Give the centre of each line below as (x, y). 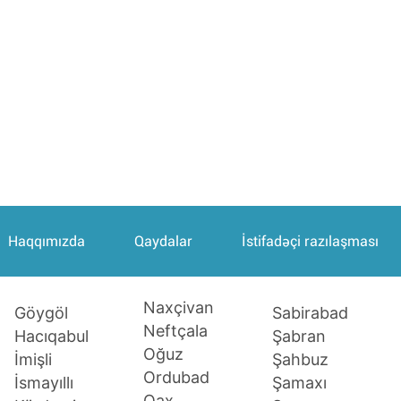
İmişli (33, 359)
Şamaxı (300, 382)
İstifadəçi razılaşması (310, 241)
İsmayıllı (43, 382)
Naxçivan (178, 307)
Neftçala (175, 330)
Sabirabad (311, 312)
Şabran (299, 336)
